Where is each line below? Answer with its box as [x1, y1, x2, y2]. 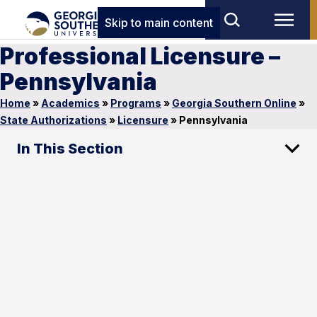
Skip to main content [104, 16, 213, 30]
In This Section [17, 140, 123, 157]
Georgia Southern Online [172, 97, 296, 109]
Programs [110, 97, 161, 109]
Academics [41, 97, 100, 109]
